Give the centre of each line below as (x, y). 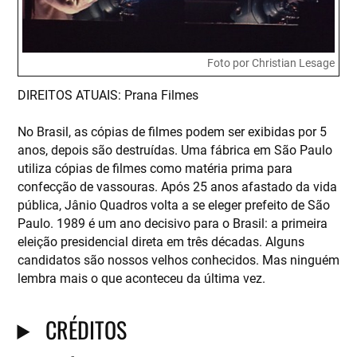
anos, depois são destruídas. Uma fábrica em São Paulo (175, 149)
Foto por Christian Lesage (271, 63)
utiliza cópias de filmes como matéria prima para (155, 167)
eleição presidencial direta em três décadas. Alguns (161, 241)
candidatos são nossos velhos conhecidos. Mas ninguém (178, 259)
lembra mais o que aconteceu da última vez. (141, 277)
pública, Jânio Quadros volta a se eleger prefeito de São (173, 204)
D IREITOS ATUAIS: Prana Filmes (108, 94)
